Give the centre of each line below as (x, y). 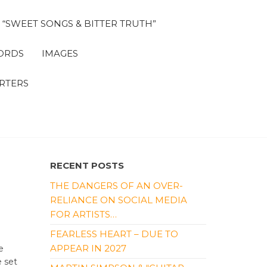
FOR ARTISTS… (83, 214)
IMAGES (60, 53)
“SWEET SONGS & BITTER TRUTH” (79, 24)
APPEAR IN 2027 (88, 248)
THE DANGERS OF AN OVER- (116, 186)
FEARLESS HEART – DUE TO (114, 234)
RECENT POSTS (87, 165)
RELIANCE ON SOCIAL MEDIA (118, 200)
